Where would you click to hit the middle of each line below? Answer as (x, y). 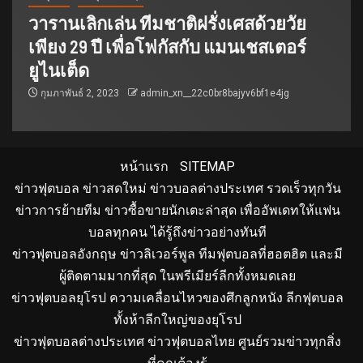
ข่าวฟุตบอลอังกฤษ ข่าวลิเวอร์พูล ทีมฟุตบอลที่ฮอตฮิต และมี (177, 254)
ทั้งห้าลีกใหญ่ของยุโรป (177, 319)
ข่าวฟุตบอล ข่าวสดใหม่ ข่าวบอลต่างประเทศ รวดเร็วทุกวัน (177, 188)
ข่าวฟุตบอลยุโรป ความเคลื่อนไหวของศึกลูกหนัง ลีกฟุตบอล (177, 297)
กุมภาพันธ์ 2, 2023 (80, 93)
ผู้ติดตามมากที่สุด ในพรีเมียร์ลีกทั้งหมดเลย (177, 275)
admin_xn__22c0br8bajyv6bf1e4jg (215, 93)
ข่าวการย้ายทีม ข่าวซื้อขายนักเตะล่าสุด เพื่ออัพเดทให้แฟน (177, 210)
